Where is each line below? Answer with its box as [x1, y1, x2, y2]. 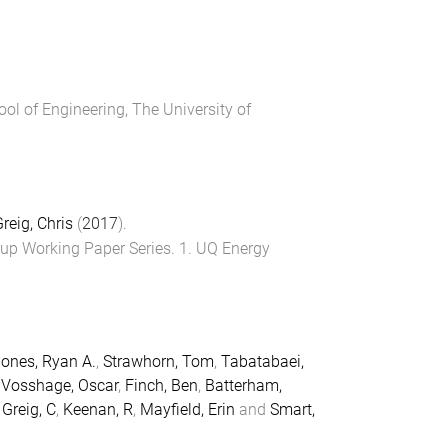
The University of [131, 100, 251, 120]
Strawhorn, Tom [102, 352, 214, 372]
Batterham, [204, 376, 282, 396]
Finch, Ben [124, 376, 198, 396]
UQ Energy [195, 239, 270, 259]
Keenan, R [62, 400, 133, 420]
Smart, [269, 400, 315, 420]
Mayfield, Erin [139, 400, 235, 420]
